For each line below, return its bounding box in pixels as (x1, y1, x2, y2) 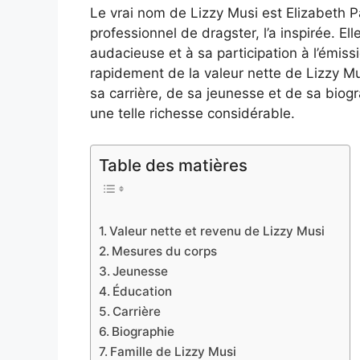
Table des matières (99, 154, 247, 175)
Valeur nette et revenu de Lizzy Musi (109, 223, 325, 239)
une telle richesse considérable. (90, 105, 295, 122)
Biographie (112, 324, 175, 340)
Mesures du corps (112, 243, 218, 260)
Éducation (112, 284, 173, 300)
